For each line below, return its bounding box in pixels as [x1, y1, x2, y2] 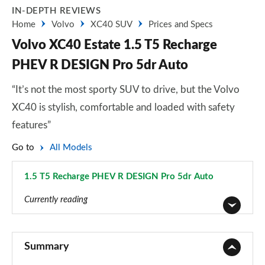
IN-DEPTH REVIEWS [12, 7, 101, 15]
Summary [24, 241, 69, 252]
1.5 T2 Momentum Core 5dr [22, 224, 136, 232]
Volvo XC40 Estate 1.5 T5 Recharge [12, 38, 217, 51]
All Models [50, 143, 92, 152]
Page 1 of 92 [22, 235, 73, 244]
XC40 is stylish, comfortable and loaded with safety [12, 102, 235, 112]
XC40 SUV [91, 20, 132, 29]
